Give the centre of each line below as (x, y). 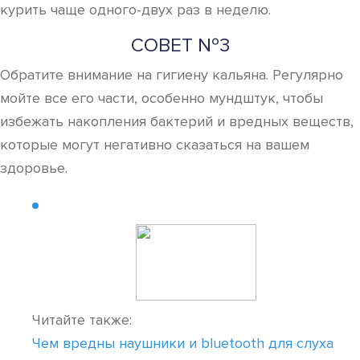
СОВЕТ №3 (180, 45)
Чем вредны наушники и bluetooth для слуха (183, 343)
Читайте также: (82, 320)
